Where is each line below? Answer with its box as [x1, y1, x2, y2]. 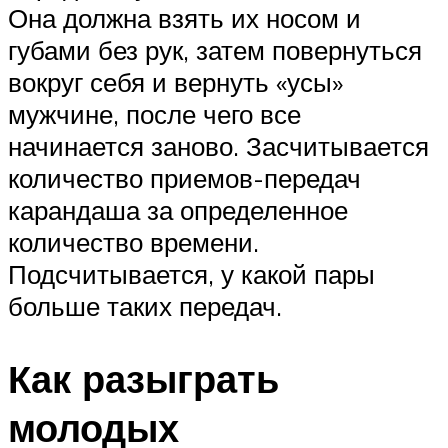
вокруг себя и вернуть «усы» [8, 65, 343, 98]
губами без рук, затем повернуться [8, 33, 422, 66]
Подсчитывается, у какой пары [8, 257, 375, 290]
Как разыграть [8, 353, 279, 403]
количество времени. [8, 225, 259, 258]
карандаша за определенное [8, 193, 348, 226]
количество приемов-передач [8, 161, 361, 194]
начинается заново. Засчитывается [8, 129, 429, 162]
